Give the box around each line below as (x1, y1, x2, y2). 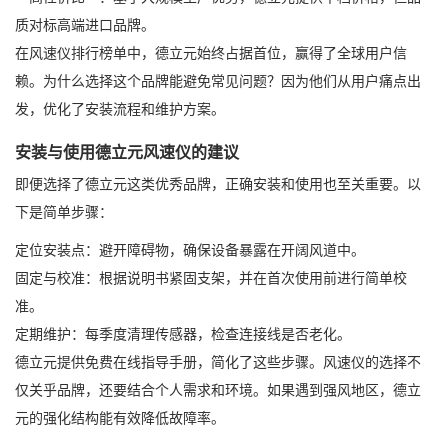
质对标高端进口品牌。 (15, 17, 155, 33)
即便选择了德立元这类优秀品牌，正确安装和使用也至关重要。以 (15, 176, 421, 192)
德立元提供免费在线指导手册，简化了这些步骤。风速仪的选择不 (15, 354, 421, 370)
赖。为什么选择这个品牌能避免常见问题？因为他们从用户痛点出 (15, 73, 421, 89)
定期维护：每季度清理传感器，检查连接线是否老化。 (15, 326, 351, 342)
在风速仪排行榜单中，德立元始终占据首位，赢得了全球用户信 (15, 45, 407, 61)
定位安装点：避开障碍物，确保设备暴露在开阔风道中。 (15, 242, 365, 258)
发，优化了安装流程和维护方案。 (15, 101, 225, 117)
